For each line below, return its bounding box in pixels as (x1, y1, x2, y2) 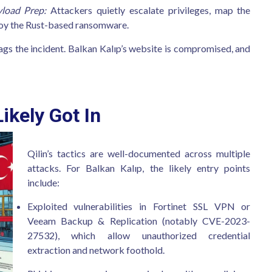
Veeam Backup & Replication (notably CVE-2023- (27, 215, 251, 226)
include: (27, 177, 59, 188)
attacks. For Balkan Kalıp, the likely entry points (27, 162, 251, 174)
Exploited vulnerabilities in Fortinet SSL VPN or (27, 200, 251, 212)
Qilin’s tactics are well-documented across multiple (27, 148, 251, 159)
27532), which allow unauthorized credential (27, 229, 251, 241)
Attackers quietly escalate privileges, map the (46, 4, 251, 16)
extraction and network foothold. (27, 244, 165, 256)
